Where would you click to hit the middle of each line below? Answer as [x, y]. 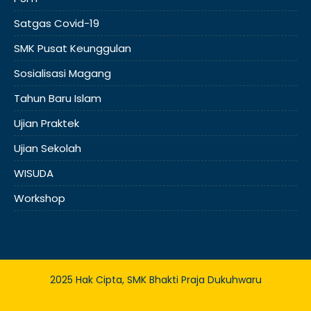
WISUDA [34, 173]
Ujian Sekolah [48, 148]
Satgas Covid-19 [57, 23]
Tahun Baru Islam [58, 98]
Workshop [40, 198]
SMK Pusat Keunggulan [73, 48]
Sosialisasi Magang [62, 73]
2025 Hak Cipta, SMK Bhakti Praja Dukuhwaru [155, 280]
